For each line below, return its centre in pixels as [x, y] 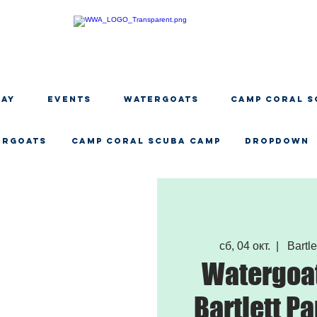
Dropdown [277, 141]
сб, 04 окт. [244, 246]
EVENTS [69, 99]
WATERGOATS [161, 99]
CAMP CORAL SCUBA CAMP [146, 141]
